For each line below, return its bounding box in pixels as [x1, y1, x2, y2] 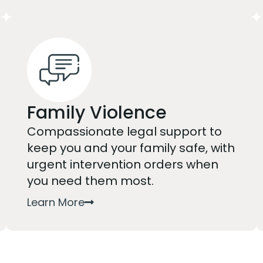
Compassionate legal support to [26, 123, 222, 140]
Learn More [26, 194, 85, 210]
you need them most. [26, 173, 154, 189]
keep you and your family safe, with [26, 140, 235, 156]
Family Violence [26, 100, 167, 125]
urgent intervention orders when [26, 156, 218, 173]
